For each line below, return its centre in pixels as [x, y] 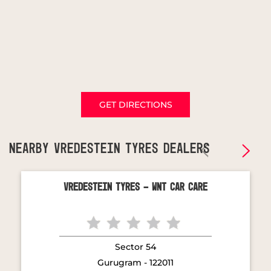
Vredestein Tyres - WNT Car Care [135, 187]
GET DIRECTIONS [135, 104]
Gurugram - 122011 [135, 263]
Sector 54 [135, 247]
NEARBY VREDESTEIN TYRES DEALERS [109, 149]
